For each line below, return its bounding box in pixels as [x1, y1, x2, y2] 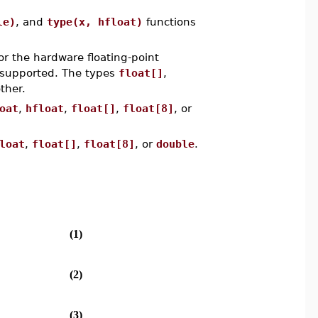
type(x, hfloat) [46, 16, 143, 28]
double [155, 138, 194, 150]
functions [142, 16, 196, 28]
